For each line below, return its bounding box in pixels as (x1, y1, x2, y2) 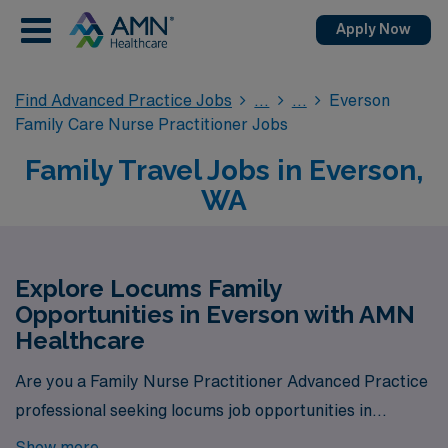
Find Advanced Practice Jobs (15, 92, 232, 108)
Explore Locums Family (15, 274, 281, 303)
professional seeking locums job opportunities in (15, 401, 372, 418)
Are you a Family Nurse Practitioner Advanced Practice (15, 372, 428, 389)
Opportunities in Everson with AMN (15, 300, 415, 329)
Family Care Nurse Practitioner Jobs (15, 116, 288, 132)
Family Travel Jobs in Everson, (25, 154, 423, 187)
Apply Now (336, 22, 411, 36)
